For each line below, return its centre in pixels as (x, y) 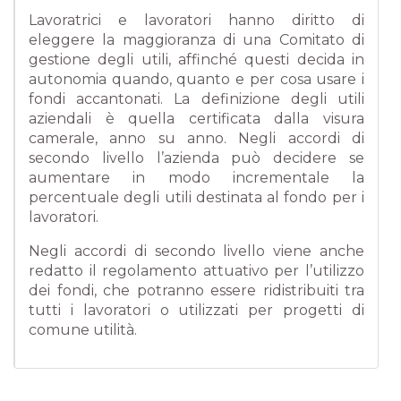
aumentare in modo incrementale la (196, 178)
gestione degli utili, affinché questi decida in (196, 60)
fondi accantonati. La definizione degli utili (196, 99)
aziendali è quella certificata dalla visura (196, 119)
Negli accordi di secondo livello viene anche (196, 251)
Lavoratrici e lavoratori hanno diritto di (196, 20)
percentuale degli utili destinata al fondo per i (196, 197)
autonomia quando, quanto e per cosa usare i (196, 79)
